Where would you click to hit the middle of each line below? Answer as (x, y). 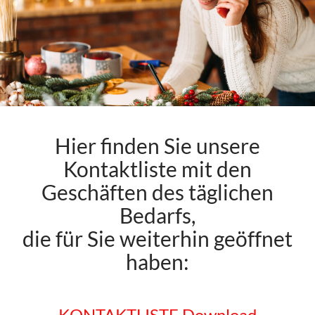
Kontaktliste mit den (157, 169)
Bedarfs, (157, 216)
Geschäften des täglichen (157, 192)
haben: (157, 262)
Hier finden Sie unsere (157, 146)
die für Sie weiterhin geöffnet (157, 239)
